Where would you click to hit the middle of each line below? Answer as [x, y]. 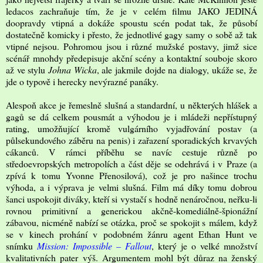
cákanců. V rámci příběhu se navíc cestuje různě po [131, 151]
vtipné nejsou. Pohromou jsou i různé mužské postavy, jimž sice [131, 46]
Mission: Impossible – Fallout [94, 245]
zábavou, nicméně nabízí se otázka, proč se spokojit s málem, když [131, 222]
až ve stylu [27, 69]
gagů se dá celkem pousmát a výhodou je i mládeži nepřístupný [131, 116]
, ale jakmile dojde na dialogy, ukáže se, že [177, 69]
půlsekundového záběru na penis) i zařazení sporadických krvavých [131, 140]
